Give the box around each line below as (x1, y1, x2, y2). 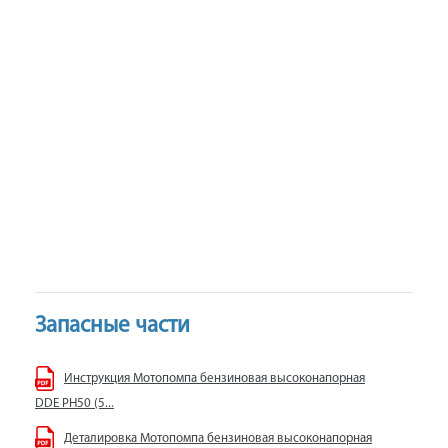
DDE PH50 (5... (35, 397, 114, 410)
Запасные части (35, 315, 190, 338)
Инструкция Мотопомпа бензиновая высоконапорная (64, 372, 365, 385)
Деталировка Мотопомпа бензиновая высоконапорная (64, 432, 372, 445)
